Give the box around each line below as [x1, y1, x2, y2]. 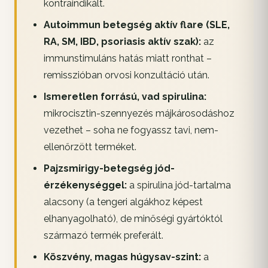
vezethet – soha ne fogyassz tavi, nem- [43, 124, 218, 136]
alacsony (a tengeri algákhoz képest [43, 196, 203, 208]
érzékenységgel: [43, 179, 127, 191]
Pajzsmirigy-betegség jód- [43, 163, 175, 175]
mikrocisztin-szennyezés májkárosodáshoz [43, 108, 234, 120]
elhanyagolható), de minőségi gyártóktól [43, 213, 223, 225]
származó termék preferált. [43, 230, 163, 242]
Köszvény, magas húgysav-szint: [43, 251, 201, 263]
